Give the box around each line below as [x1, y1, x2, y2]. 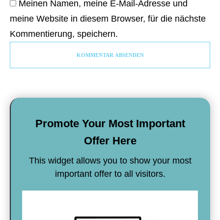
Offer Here [83, 135, 137, 147]
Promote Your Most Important [35, 117, 185, 130]
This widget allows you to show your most [28, 156, 192, 166]
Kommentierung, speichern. [10, 29, 118, 39]
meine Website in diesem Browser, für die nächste [10, 14, 206, 24]
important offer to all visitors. [55, 169, 165, 179]
